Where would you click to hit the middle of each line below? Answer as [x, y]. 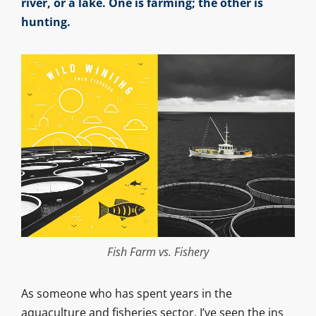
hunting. [45, 22]
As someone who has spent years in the [126, 294]
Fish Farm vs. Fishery [158, 252]
